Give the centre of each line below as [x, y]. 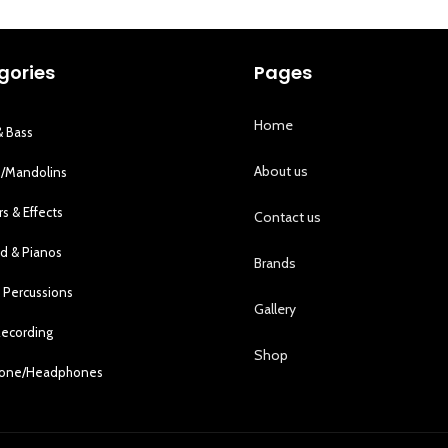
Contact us [287, 217]
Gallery [275, 309]
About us [281, 171]
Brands [275, 263]
